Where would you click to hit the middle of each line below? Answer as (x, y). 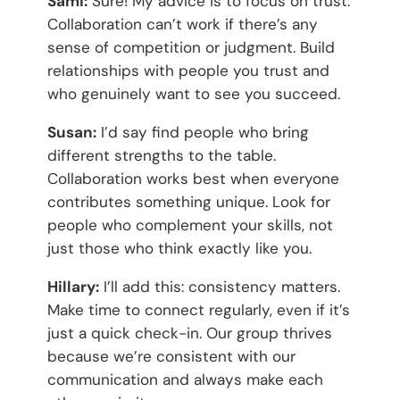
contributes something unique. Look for (188, 201)
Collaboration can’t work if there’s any (182, 24)
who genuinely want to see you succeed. (193, 93)
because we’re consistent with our (171, 356)
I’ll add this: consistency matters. (219, 286)
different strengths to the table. (161, 155)
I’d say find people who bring (202, 132)
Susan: (71, 132)
